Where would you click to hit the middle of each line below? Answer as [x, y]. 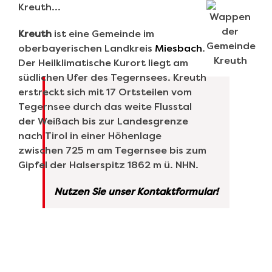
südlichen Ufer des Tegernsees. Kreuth [112, 78]
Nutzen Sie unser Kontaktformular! [136, 192]
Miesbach [178, 49]
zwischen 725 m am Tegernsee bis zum [112, 151]
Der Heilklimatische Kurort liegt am [103, 63]
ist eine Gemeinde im [103, 34]
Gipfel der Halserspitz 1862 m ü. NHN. [108, 165]
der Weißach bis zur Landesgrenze [103, 121]
